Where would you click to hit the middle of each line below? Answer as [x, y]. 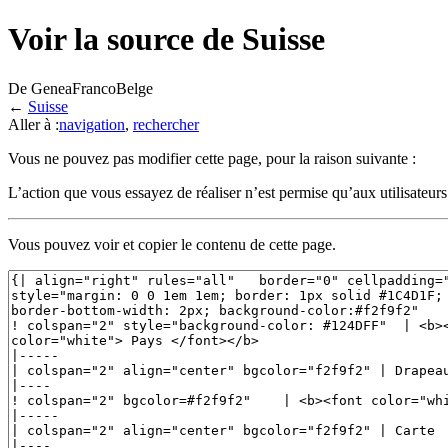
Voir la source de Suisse [166, 39]
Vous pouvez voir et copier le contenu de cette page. [172, 244]
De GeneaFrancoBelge [80, 88]
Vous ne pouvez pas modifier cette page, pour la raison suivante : [212, 158]
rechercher [166, 124]
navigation [92, 124]
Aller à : [33, 124]
